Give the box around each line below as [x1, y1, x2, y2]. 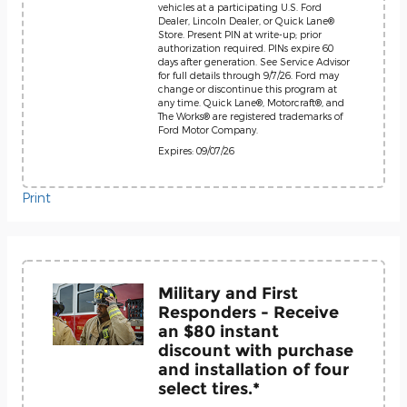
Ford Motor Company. [158, 124, 258, 135]
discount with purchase [158, 341, 353, 360]
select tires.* [158, 379, 260, 398]
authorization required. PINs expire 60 [158, 42, 333, 54]
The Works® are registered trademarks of [158, 110, 342, 122]
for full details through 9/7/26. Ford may [158, 69, 339, 81]
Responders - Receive [158, 303, 339, 322]
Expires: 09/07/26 [158, 144, 234, 156]
